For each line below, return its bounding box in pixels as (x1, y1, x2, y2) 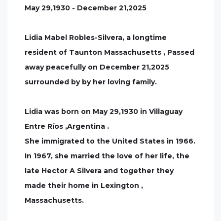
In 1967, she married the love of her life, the (25, 151, 189, 160)
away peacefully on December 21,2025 (25, 63, 169, 72)
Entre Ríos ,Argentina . (25, 122, 109, 131)
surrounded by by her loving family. (25, 77, 157, 86)
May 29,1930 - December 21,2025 (25, 3, 147, 12)
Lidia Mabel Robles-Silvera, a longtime (25, 33, 167, 42)
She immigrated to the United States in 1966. (25, 137, 195, 146)
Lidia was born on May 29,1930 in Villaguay (25, 107, 183, 116)
